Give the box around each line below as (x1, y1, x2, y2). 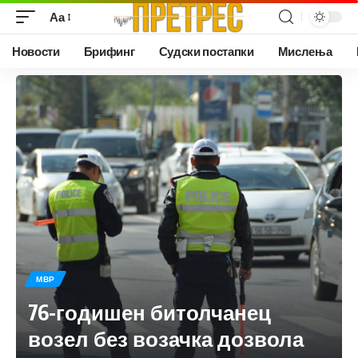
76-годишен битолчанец (28, 298, 271, 325)
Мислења (277, 44, 332, 58)
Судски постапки (158, 44, 254, 58)
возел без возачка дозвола (28, 324, 304, 352)
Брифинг (83, 44, 135, 58)
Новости (12, 44, 60, 58)
